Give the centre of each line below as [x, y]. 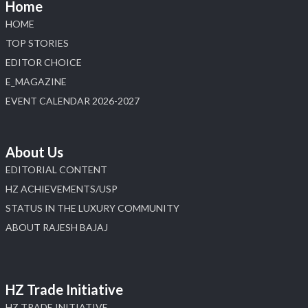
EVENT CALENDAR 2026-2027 [73, 100]
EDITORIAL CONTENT [56, 169]
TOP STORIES [37, 43]
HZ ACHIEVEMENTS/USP [62, 188]
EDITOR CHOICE [44, 62]
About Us [34, 152]
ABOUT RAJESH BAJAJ [57, 227]
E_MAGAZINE [36, 81]
